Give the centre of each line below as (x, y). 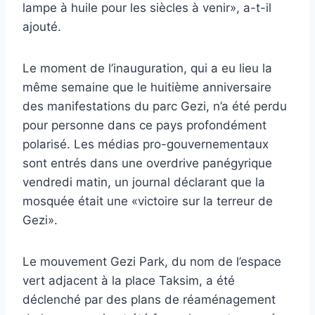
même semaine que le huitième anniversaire (147, 88)
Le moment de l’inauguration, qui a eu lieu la (147, 69)
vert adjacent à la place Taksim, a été (129, 281)
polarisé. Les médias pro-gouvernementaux (146, 144)
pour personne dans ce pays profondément (144, 126)
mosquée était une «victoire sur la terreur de (148, 201)
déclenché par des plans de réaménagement (149, 300)
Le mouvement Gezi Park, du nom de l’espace (152, 262)
